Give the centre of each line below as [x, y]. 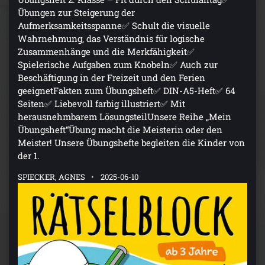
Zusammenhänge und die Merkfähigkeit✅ [106, 51]
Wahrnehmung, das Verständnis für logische [111, 38]
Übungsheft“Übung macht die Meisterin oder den [120, 129]
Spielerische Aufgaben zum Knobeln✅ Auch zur [118, 64]
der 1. [29, 155]
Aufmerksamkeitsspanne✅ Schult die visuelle [114, 25]
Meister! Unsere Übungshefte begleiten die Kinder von [131, 142]
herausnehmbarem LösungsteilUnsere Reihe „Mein [125, 116]
